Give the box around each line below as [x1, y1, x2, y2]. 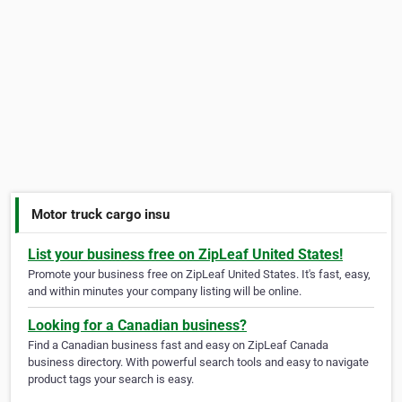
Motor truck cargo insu [31, 205, 170, 223]
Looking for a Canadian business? [28, 317, 247, 335]
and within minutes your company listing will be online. [28, 284, 301, 299]
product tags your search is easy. [28, 372, 194, 387]
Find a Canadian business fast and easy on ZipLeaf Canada [28, 338, 328, 353]
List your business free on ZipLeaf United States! [28, 246, 343, 264]
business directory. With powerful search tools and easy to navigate [28, 355, 369, 370]
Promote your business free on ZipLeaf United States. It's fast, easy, [28, 267, 371, 282]
